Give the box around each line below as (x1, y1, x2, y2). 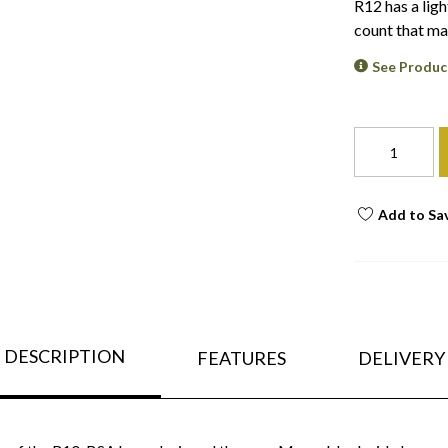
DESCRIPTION (3, 345, 125, 368)
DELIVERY (357, 346, 445, 369)
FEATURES (196, 346, 286, 369)
